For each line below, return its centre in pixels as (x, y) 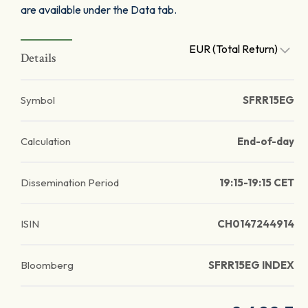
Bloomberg (47, 265)
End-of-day (266, 141)
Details (39, 58)
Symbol (38, 100)
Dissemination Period (70, 183)
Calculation (46, 141)
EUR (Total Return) (234, 49)
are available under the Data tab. (99, 10)
